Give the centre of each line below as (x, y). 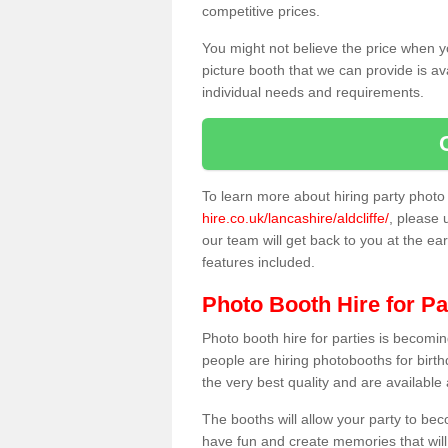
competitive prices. (261, 11)
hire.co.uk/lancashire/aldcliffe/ (295, 218)
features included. (260, 262)
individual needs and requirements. (313, 92)
